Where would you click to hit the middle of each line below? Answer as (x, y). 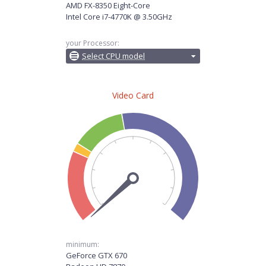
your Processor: (93, 43)
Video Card (133, 95)
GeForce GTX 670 (96, 255)
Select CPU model (113, 56)
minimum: (83, 244)
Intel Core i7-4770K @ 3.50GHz (119, 17)
